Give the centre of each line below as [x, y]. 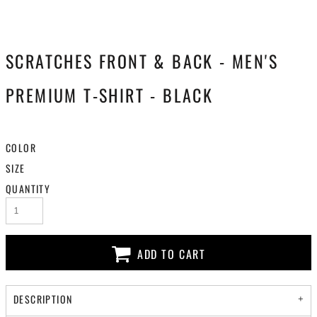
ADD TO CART [172, 254]
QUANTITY [28, 189]
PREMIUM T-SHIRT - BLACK [110, 95]
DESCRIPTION [43, 299]
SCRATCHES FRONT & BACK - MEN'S [142, 61]
